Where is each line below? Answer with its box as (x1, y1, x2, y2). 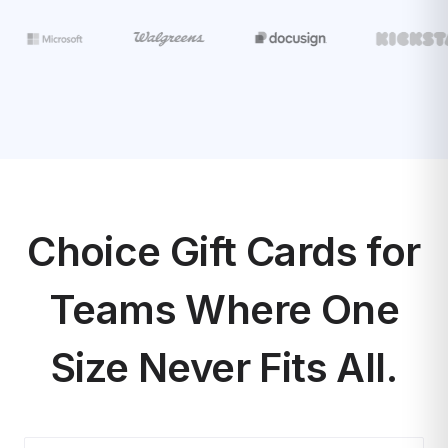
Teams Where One (49, 285, 399, 334)
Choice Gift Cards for (27, 227, 421, 276)
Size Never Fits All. (51, 343, 397, 392)
